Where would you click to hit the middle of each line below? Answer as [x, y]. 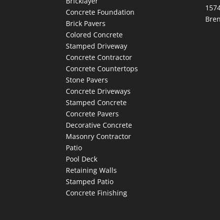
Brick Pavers [86, 23]
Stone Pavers [87, 80]
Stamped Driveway [97, 46]
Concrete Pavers [93, 113]
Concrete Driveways [98, 91]
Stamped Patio [90, 181]
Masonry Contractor [99, 136]
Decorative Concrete [99, 125]
